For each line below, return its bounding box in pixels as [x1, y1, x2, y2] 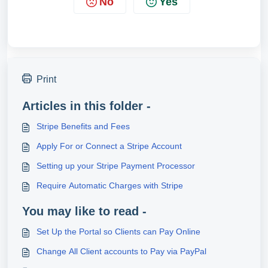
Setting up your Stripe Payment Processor [36, 160, 195, 170]
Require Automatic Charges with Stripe [36, 180, 183, 190]
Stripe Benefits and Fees [36, 121, 130, 131]
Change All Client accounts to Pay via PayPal [36, 246, 206, 256]
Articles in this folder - [22, 99, 151, 112]
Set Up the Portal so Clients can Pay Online [36, 226, 200, 236]
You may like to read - [22, 204, 147, 218]
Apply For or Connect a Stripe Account [36, 141, 182, 151]
